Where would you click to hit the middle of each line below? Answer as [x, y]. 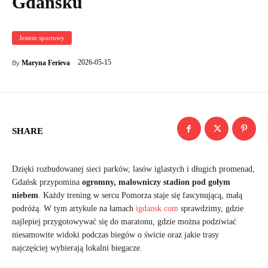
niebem [25, 195]
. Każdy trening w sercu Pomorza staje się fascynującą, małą [140, 195]
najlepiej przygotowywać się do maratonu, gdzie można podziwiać [124, 222]
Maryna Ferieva [46, 63]
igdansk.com [157, 208]
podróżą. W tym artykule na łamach [74, 208]
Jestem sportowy [42, 38]
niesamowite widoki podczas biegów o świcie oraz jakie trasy [115, 235]
